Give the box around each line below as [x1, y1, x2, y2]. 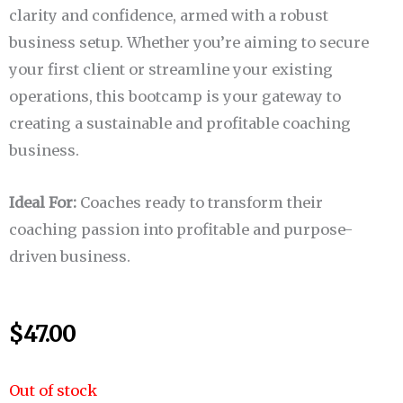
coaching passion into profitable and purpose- [9, 220, 353, 239]
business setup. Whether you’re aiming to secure [9, 32, 369, 51]
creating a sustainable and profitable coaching [9, 113, 351, 132]
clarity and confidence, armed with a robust [9, 5, 328, 24]
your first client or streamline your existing [9, 59, 333, 78]
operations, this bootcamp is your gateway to [9, 86, 341, 105]
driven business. [9, 247, 130, 266]
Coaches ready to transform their [76, 193, 323, 212]
